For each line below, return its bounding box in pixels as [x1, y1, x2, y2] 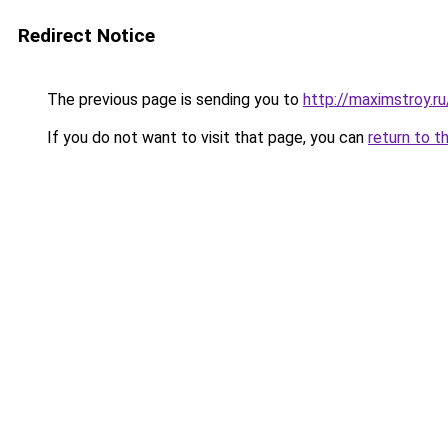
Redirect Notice [18, 24, 155, 47]
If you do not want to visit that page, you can [43, 128, 368, 147]
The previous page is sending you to [43, 90, 303, 109]
